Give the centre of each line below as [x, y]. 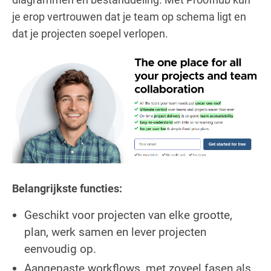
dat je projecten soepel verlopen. [90, 33]
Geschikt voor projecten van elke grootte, [128, 215]
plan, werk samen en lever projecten [115, 232]
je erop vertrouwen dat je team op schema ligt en [129, 16]
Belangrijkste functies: [67, 188]
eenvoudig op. [60, 249]
